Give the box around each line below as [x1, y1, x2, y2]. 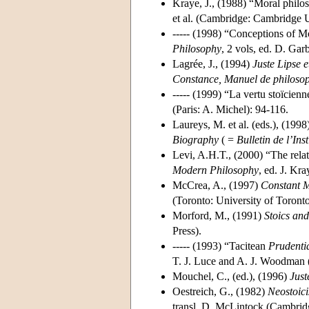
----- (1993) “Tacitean [172, 239, 268, 252]
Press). [172, 224, 201, 237]
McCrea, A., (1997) [172, 179, 261, 191]
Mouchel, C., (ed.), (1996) [172, 270, 290, 282]
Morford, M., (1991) [172, 209, 264, 221]
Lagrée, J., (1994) [172, 57, 252, 70]
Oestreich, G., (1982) [172, 285, 268, 297]
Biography [172, 133, 219, 146]
